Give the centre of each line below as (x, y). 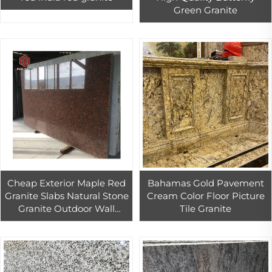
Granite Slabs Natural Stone (66, 196)
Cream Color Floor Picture (206, 196)
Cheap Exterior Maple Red (66, 183)
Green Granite (206, 10)
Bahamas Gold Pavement (206, 183)
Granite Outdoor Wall (66, 209)
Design (66, 222)
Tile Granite (206, 209)
